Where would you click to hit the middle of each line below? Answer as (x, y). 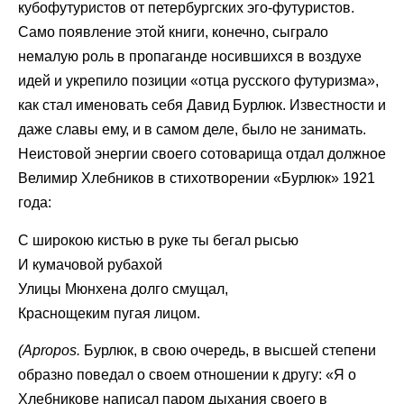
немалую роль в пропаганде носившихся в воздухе (190, 57)
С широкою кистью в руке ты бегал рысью (158, 240)
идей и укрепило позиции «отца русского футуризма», (198, 81)
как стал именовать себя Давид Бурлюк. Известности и (202, 106)
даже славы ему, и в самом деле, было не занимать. (192, 130)
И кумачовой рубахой (90, 264)
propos (55, 351)
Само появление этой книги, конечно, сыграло (173, 32)
